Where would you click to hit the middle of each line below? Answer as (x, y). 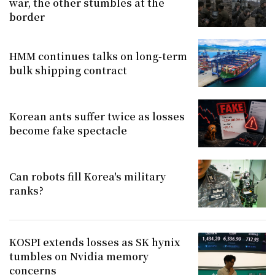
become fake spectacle (68, 130)
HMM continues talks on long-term (98, 56)
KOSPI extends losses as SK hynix (95, 242)
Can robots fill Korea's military (87, 176)
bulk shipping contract (68, 70)
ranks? (26, 190)
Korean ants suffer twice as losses (97, 116)
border (27, 17)
